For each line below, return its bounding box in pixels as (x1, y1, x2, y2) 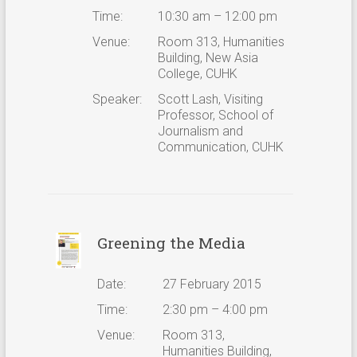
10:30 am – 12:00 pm (157, 8, 277, 24)
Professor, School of (157, 107, 273, 123)
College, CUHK (157, 65, 237, 81)
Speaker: (92, 91, 142, 107)
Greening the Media (96, 232, 245, 253)
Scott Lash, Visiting (157, 91, 263, 107)
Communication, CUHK (157, 139, 284, 155)
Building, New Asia (157, 49, 258, 65)
